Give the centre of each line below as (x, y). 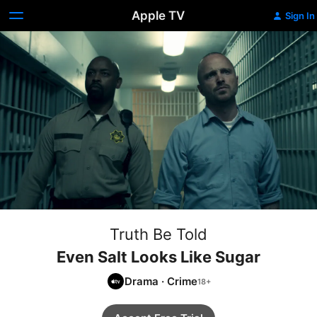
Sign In (300, 16)
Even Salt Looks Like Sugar (158, 257)
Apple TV (158, 16)
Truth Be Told (158, 234)
